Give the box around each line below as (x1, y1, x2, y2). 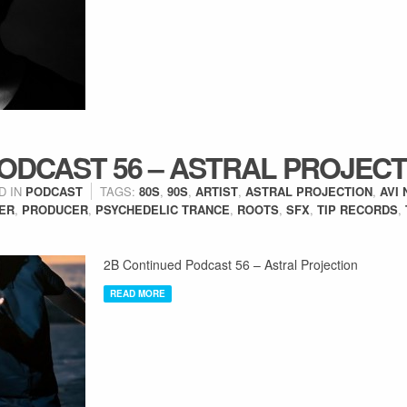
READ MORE (110, 287, 165, 300)
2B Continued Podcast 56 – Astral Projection (104, 255, 358, 273)
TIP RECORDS (317, 201, 398, 218)
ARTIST (195, 183, 238, 200)
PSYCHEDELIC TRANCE (95, 201, 230, 218)
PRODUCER (22, 201, 88, 218)
